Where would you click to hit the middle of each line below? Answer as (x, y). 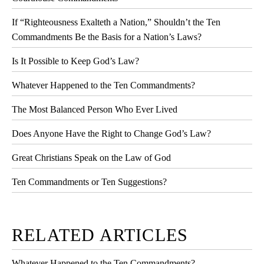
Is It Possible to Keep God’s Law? (75, 61)
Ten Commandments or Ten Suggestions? (89, 181)
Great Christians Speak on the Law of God (91, 157)
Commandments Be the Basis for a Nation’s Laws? (107, 37)
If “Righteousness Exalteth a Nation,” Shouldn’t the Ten (116, 22)
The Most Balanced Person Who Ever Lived (95, 109)
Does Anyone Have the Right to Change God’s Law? (111, 133)
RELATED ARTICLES (100, 235)
